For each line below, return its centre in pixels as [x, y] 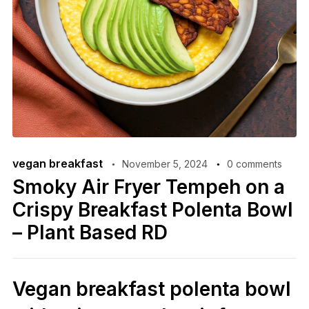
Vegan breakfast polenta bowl [151, 289]
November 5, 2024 [165, 164]
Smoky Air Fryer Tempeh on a [148, 187]
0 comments [254, 164]
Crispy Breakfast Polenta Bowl [152, 210]
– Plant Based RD [90, 233]
